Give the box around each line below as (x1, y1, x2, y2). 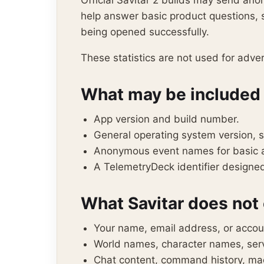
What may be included (81, 84, 260, 104)
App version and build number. (94, 113, 240, 125)
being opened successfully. (81, 26, 209, 38)
